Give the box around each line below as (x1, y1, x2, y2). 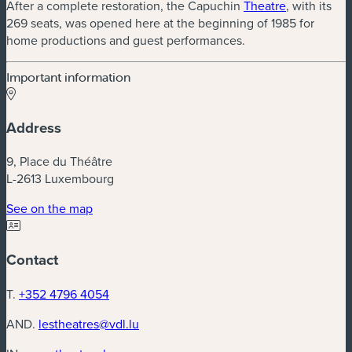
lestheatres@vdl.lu (38, 314, 139, 332)
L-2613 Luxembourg (6, 170, 114, 188)
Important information (6, 68, 130, 85)
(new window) (92, 199, 168, 217)
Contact (6, 249, 58, 271)
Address (6, 116, 61, 138)
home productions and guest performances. (6, 31, 245, 49)
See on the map (6, 200, 93, 218)
